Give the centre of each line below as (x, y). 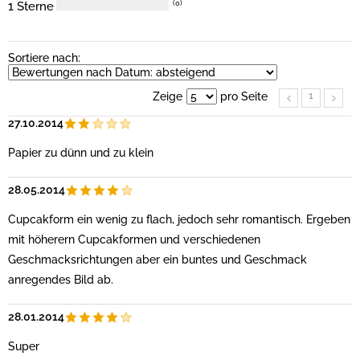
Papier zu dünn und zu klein (81, 153)
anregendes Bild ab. (61, 280)
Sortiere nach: (44, 58)
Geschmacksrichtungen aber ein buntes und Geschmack (157, 260)
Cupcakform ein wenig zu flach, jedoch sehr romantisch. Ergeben (179, 219)
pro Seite (242, 96)
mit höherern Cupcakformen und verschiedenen (134, 239)
